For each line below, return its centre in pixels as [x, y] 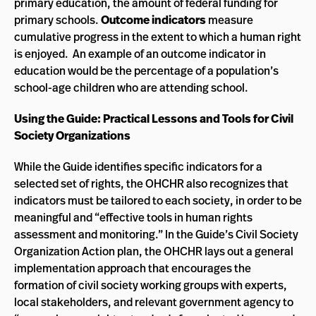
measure [230, 20]
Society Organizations [72, 135]
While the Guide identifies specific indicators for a [138, 166]
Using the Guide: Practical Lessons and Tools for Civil [154, 119]
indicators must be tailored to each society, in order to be [158, 200]
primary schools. [57, 20]
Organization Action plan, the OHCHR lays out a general [154, 251]
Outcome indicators [153, 20]
